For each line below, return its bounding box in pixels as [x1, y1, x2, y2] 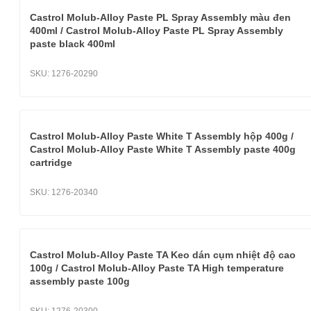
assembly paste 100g [30, 276, 130, 287]
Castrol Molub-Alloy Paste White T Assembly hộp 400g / [30, 131, 294, 142]
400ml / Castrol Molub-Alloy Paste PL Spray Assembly [30, 25, 283, 36]
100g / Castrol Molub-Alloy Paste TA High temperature [30, 262, 284, 274]
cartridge [30, 157, 72, 168]
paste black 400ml [30, 38, 115, 49]
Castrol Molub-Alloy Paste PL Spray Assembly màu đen [30, 12, 291, 23]
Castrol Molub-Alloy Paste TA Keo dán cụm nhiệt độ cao [30, 249, 296, 260]
